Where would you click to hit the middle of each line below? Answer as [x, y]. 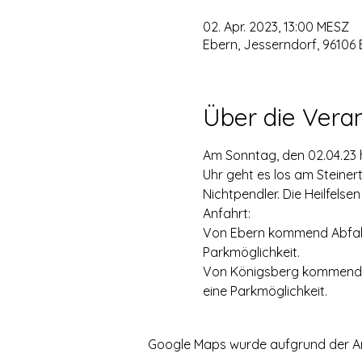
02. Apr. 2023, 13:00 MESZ [276, 27]
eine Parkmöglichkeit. [265, 291]
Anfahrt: [226, 213]
